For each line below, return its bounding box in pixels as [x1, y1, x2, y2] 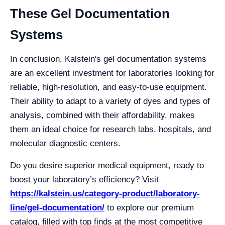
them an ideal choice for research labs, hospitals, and [10, 125, 211, 134]
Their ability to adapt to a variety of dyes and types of [10, 96, 210, 106]
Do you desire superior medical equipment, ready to [10, 161, 204, 170]
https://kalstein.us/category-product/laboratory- [10, 189, 200, 198]
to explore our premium [104, 203, 194, 212]
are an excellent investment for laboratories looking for [10, 68, 214, 78]
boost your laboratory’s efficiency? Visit [10, 175, 159, 184]
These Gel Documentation [10, 6, 170, 21]
